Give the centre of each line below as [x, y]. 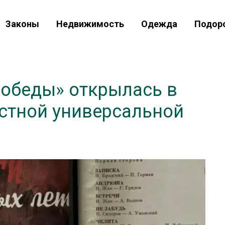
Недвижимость [90, 24]
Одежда [159, 24]
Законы [22, 24]
